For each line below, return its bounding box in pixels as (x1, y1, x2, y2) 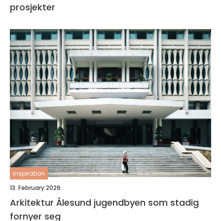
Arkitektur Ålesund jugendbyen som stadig (10, 196, 94, 209)
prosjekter (10, 1, 55, 14)
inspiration (13, 169, 45, 178)
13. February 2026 (10, 184, 61, 192)
